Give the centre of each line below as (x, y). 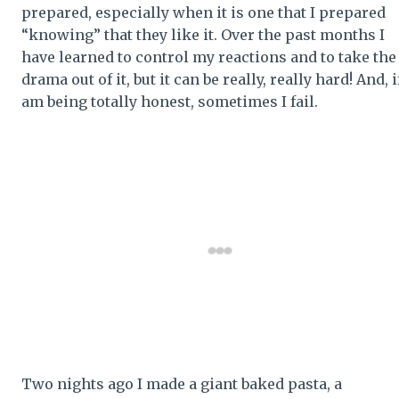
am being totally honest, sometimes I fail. (170, 101)
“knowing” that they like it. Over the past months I (203, 34)
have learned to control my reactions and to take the (209, 57)
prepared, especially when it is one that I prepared (204, 12)
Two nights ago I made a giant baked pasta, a (182, 383)
